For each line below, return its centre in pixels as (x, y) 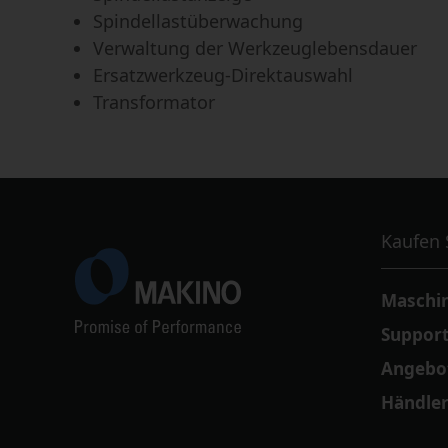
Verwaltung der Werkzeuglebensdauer (254, 47)
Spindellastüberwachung (197, 20)
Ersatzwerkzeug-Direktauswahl (222, 74)
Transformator (153, 101)
